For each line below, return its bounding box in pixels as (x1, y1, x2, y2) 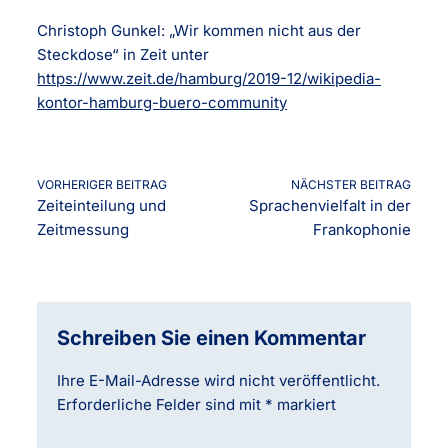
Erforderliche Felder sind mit (57, 394, 266, 414)
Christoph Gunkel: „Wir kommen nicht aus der (37, 20, 362, 40)
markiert (273, 394, 337, 414)
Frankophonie (312, 219, 411, 239)
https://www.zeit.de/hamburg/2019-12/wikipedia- (37, 68, 382, 88)
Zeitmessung (37, 219, 130, 239)
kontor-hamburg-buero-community (37, 92, 288, 112)
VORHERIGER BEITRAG (37, 176, 168, 192)
